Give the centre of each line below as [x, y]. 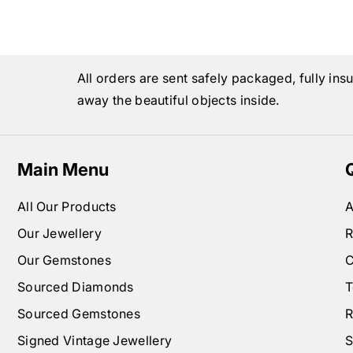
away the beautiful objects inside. [178, 100]
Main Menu [63, 170]
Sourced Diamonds [75, 287]
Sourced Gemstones [79, 314]
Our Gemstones [64, 260]
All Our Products [67, 207]
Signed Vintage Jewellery [95, 341]
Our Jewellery [59, 234]
